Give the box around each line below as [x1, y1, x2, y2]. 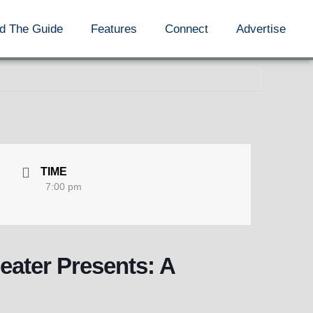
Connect [165, 22, 209, 36]
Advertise [236, 22, 286, 36]
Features [91, 22, 138, 36]
